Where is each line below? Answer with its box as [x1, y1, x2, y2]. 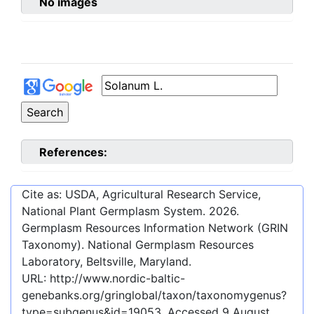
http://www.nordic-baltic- [50, 271, 185, 286]
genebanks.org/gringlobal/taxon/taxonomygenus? [22, 288, 287, 303]
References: [39, 145, 107, 160]
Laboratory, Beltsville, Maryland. [22, 254, 191, 269]
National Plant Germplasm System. [22, 204, 209, 219]
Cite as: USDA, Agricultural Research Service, [22, 187, 261, 202]
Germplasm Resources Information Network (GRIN [22, 221, 288, 235]
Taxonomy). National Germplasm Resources [22, 238, 254, 252]
